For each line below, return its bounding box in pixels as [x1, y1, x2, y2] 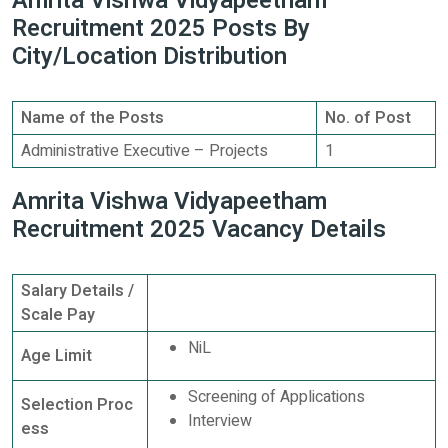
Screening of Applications [188, 385, 365, 410]
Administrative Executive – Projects [21, 139, 268, 164]
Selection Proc [21, 393, 133, 418]
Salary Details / [21, 279, 134, 304]
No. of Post [325, 106, 411, 131]
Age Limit [21, 344, 92, 369]
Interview [188, 409, 252, 434]
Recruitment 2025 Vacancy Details [12, 212, 386, 248]
